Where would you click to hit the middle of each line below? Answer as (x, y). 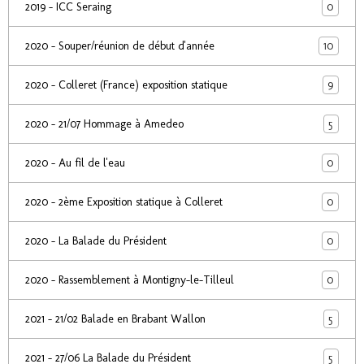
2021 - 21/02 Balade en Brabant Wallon (115, 319)
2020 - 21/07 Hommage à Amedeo (104, 124)
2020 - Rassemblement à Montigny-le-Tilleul (130, 280)
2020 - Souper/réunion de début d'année (120, 46)
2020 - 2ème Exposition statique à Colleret (124, 202)
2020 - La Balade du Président (96, 241)
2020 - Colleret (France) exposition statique (126, 85)
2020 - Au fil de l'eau (75, 163)
